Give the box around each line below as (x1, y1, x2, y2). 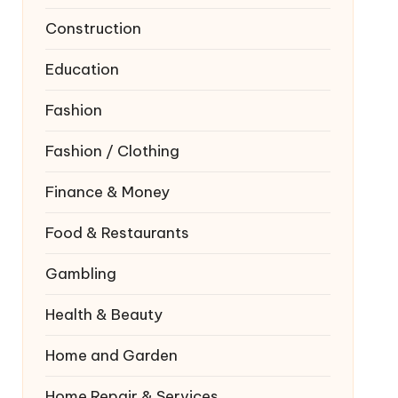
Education (44, 60, 119, 79)
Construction (44, 19, 141, 38)
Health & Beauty (44, 305, 163, 324)
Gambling (44, 264, 116, 283)
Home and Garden (44, 346, 178, 365)
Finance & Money (44, 182, 170, 202)
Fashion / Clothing (44, 141, 179, 161)
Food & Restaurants (44, 223, 189, 243)
